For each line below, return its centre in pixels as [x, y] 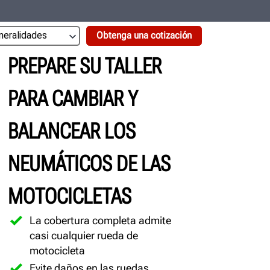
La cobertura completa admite [100, 220]
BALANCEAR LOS [71, 131]
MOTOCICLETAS [69, 196]
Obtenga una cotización [144, 36]
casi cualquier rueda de [83, 235]
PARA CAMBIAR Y [73, 99]
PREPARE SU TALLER [84, 66]
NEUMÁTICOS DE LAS [89, 164]
